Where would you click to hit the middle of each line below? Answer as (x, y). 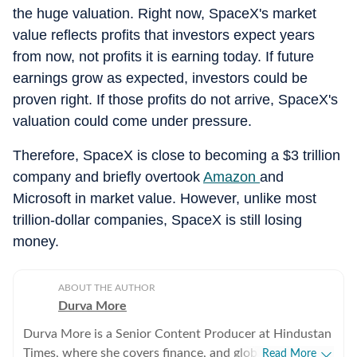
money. (36, 241)
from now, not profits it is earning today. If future (163, 57)
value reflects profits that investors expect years (164, 35)
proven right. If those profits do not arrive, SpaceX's (175, 100)
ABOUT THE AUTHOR (107, 288)
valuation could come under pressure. (132, 121)
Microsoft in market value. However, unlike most (165, 198)
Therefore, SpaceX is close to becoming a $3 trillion (177, 155)
